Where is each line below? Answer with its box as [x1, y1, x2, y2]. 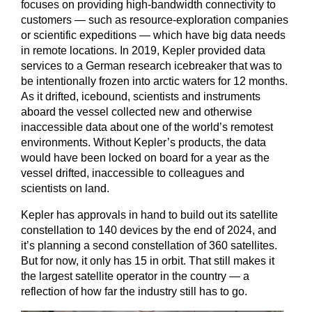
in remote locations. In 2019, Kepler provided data [21, 44, 265, 56]
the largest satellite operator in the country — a [21, 270, 249, 282]
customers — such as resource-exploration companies [21, 13, 288, 26]
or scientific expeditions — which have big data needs [21, 29, 286, 41]
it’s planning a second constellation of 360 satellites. [21, 239, 277, 251]
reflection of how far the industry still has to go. [21, 285, 247, 297]
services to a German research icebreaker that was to [21, 59, 282, 72]
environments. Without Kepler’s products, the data [21, 136, 266, 148]
